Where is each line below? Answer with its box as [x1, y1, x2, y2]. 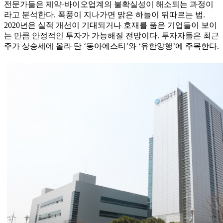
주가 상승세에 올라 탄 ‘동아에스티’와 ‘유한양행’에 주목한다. [4, 42, 219, 51]
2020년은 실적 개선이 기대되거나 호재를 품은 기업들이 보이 [4, 21, 217, 30]
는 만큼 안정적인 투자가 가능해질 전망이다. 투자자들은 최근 [4, 31, 219, 40]
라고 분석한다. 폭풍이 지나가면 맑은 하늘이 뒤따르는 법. [4, 10, 205, 19]
